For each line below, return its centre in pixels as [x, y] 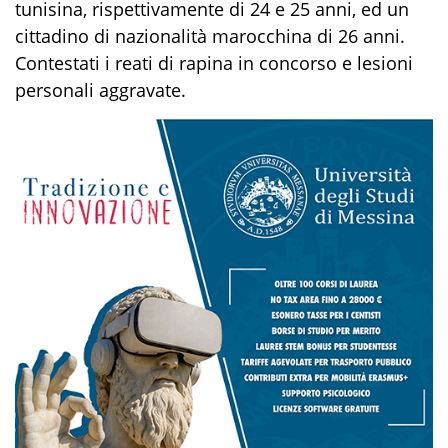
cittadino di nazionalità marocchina [163, 35]
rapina [206, 62]
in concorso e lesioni [325, 62]
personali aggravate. [100, 89]
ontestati [65, 62]
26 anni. [369, 35]
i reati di [139, 62]
